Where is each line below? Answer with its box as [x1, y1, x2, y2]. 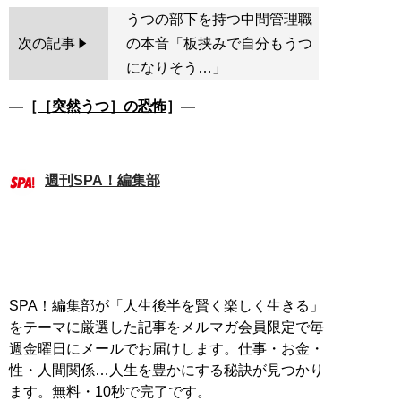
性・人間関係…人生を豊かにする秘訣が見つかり [9, 362, 324, 378]
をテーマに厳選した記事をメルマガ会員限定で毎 [9, 319, 324, 335]
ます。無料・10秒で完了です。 [9, 383, 211, 399]
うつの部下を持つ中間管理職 [125, 11, 312, 27]
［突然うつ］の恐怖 [38, 98, 166, 114]
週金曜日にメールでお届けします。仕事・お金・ [9, 340, 324, 356]
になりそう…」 [125, 59, 226, 75]
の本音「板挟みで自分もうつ [125, 35, 312, 51]
